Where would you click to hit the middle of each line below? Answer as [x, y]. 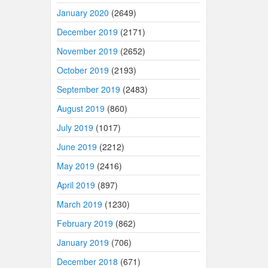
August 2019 [80, 108]
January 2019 [83, 242]
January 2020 [83, 13]
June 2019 [77, 147]
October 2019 [83, 70]
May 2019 [75, 166]
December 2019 [87, 32]
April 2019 [76, 185]
